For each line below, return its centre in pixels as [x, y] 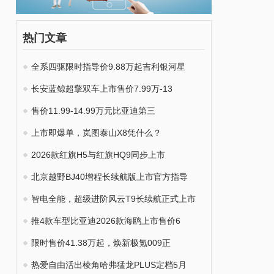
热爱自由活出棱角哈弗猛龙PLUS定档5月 [109, 265]
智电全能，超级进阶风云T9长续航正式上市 [113, 199]
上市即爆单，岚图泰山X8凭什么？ [96, 133]
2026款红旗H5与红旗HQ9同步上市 [98, 155]
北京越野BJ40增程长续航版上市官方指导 [109, 177]
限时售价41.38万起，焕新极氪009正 [101, 243]
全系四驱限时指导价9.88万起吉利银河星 [108, 67]
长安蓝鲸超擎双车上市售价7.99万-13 [102, 89]
